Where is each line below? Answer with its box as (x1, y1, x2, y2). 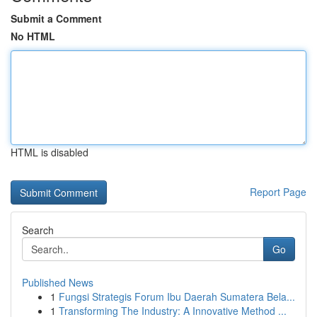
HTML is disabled (11, 145, 88, 159)
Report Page (250, 185, 306, 199)
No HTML (11, 29, 55, 43)
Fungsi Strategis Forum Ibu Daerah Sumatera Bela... (59, 289, 295, 304)
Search (22, 223, 54, 237)
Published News (22, 275, 93, 289)
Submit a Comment (11, 11, 102, 25)
